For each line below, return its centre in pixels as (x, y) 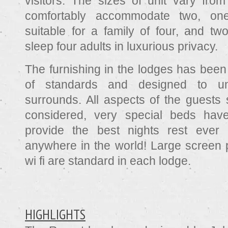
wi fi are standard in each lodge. (108, 161)
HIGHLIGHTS (55, 214)
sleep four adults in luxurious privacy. (121, 46)
